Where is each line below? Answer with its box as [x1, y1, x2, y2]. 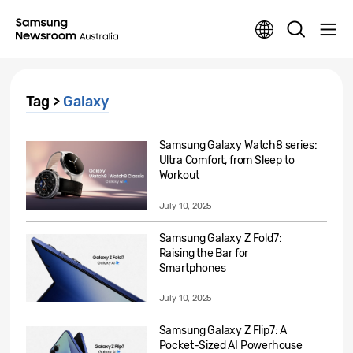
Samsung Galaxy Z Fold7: [158, 231, 282, 245]
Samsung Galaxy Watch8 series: [158, 139, 318, 152]
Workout [158, 169, 199, 182]
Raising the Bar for [158, 246, 249, 260]
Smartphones [158, 261, 226, 275]
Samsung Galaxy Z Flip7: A [158, 324, 288, 338]
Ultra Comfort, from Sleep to [158, 154, 295, 167]
